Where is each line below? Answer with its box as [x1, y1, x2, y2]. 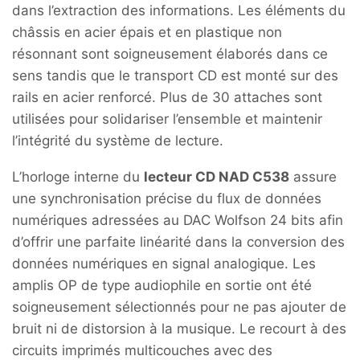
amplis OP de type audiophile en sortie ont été [12, 277, 312, 294]
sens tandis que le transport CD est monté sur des [12, 67, 338, 84]
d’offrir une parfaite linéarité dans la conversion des [12, 234, 345, 251]
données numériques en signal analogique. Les [12, 256, 316, 272]
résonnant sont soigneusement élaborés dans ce [12, 45, 328, 62]
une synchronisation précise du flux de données [12, 190, 321, 207]
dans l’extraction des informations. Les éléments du [12, 2, 346, 18]
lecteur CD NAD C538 [144, 169, 289, 186]
